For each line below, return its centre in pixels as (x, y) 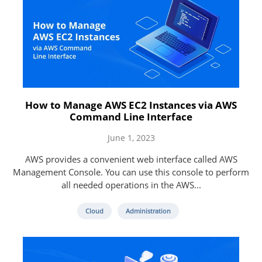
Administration (148, 211)
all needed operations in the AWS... (131, 185)
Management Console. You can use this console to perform (131, 172)
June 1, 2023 (131, 137)
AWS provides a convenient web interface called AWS (131, 159)
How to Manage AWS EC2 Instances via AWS (131, 105)
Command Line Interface (131, 116)
